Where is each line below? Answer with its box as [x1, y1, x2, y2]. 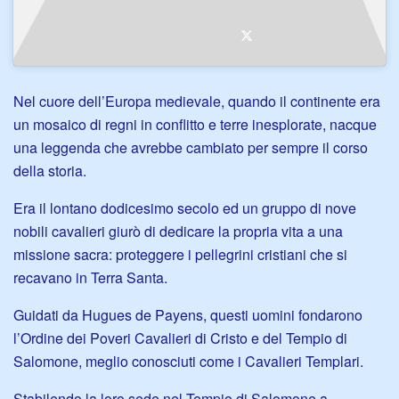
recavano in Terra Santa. [13, 267, 171, 289]
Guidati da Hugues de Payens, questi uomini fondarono [13, 305, 362, 326]
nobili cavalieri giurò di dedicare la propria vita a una [13, 221, 343, 242]
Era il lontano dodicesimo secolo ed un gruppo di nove [13, 198, 356, 219]
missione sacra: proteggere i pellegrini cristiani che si [13, 244, 347, 265]
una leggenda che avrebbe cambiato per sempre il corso [13, 137, 368, 159]
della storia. [13, 160, 86, 182]
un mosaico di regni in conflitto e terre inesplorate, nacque [13, 114, 377, 135]
